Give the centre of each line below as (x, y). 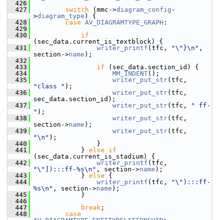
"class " (49, 86)
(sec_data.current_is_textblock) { (98, 41)
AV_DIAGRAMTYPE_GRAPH (124, 22)
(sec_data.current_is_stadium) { (94, 156)
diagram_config (144, 10)
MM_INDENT (130, 73)
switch (77, 10)
